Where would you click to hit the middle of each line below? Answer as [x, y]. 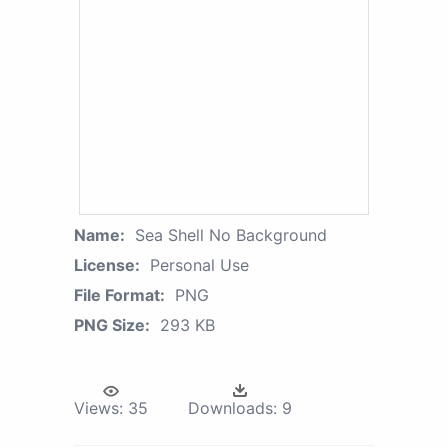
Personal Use [199, 265]
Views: [98, 408]
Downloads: [232, 408]
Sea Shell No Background [231, 235]
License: [107, 265]
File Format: [119, 295]
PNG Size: [112, 325]
